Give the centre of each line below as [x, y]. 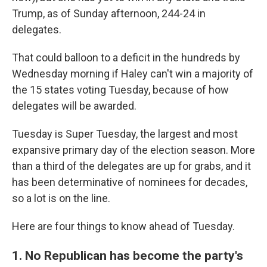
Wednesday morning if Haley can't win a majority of [133, 74]
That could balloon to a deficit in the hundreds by [126, 58]
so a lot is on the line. [61, 198]
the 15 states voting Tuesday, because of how [120, 90]
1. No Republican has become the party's [128, 256]
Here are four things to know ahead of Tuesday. [123, 226]
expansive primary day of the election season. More [133, 150]
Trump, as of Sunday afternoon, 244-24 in [109, 14]
